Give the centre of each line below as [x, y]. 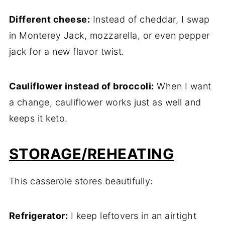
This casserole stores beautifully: [81, 181]
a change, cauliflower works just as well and [105, 102]
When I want [183, 86]
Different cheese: [49, 20]
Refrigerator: [38, 216]
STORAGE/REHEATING [91, 154]
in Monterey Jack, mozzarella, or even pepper [109, 36]
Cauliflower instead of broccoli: [81, 86]
